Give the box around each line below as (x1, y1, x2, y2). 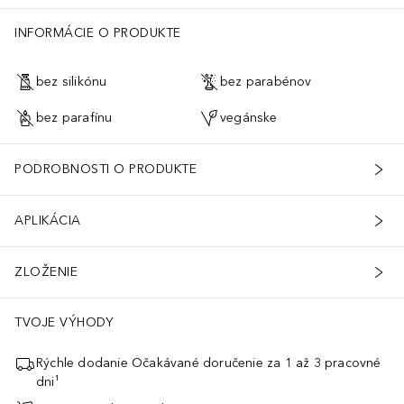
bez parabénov (220, 74, 312, 90)
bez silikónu (36, 74, 107, 90)
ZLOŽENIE (14, 264, 78, 280)
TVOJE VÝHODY (14, 314, 114, 330)
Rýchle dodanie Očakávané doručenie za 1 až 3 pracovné (36, 354, 381, 371)
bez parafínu (36, 110, 113, 126)
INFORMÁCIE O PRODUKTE (14, 24, 181, 41)
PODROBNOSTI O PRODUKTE (14, 161, 197, 178)
